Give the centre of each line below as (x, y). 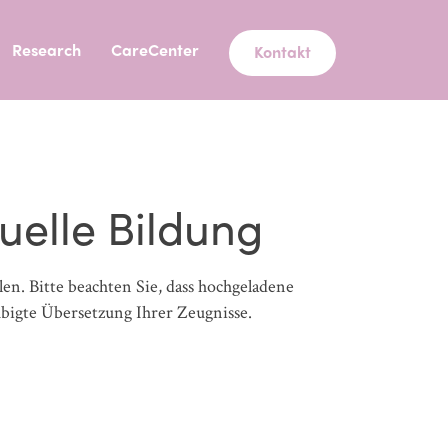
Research (46, 49)
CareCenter (154, 49)
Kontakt (282, 51)
